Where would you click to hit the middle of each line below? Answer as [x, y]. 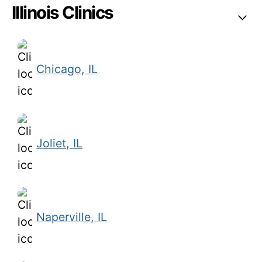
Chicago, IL [67, 69]
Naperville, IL [72, 217]
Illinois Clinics [62, 13]
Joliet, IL [60, 143]
